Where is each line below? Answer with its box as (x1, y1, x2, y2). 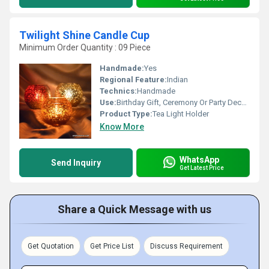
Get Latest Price (180, 164, 224, 171)
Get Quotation (28, 242, 74, 250)
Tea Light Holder (153, 109, 209, 118)
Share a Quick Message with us (58, 203, 211, 216)
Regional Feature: (100, 75, 167, 84)
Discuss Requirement (150, 242, 223, 250)
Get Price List (90, 242, 134, 250)
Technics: (100, 86, 137, 95)
